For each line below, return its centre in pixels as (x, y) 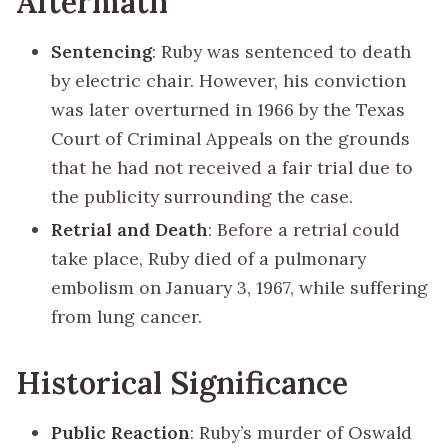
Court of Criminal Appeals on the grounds (231, 138)
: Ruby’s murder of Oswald (301, 432)
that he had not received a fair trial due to (232, 167)
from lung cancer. (127, 317)
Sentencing (102, 51)
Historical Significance (182, 383)
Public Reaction (121, 432)
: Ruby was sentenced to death (282, 51)
